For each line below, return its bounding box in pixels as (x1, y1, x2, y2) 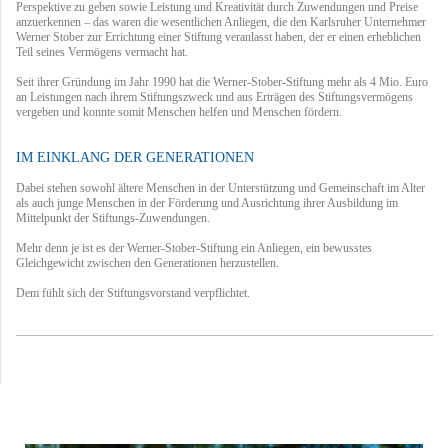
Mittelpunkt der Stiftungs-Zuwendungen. (16, 210, 210, 225)
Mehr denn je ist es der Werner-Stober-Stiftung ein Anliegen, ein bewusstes (16, 240, 372, 255)
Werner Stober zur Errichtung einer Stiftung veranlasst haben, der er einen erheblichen (16, 29, 421, 44)
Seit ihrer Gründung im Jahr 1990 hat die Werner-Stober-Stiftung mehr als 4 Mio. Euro (16, 74, 428, 89)
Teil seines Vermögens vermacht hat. (16, 44, 188, 59)
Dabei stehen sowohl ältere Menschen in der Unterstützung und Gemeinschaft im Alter (16, 180, 425, 195)
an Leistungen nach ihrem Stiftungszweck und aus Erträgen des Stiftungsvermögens (16, 89, 413, 104)
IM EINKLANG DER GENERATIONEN (16, 149, 254, 165)
